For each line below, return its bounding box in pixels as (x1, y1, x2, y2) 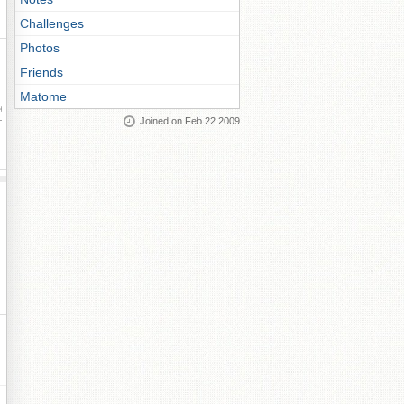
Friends (20, 65, 63, 79)
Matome (20, 89, 67, 104)
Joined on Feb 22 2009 (140, 115, 240, 126)
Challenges (20, 16, 84, 31)
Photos (20, 41, 60, 55)
